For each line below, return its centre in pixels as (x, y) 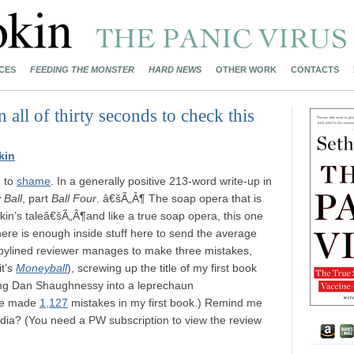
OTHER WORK (246, 70)
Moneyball (41, 268)
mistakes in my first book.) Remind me (165, 303)
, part (37, 198)
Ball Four (74, 198)
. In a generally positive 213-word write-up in (161, 181)
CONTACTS (315, 70)
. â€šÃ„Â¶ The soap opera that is (179, 198)
